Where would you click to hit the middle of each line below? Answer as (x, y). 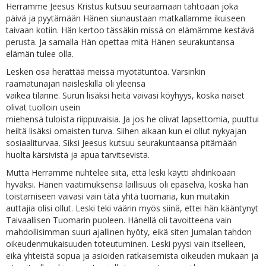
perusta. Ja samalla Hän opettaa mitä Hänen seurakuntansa (120, 42)
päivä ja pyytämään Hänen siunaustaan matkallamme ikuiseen (126, 18)
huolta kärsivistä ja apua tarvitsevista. (78, 155)
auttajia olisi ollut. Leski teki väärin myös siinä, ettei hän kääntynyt (132, 208)
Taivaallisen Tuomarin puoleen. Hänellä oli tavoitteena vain (119, 220)
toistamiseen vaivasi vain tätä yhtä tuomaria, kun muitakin (118, 196)
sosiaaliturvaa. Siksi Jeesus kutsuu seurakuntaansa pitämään (121, 143)
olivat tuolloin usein (43, 107)
